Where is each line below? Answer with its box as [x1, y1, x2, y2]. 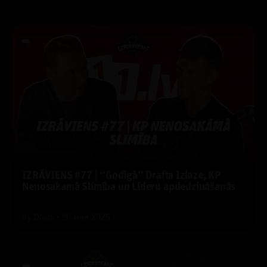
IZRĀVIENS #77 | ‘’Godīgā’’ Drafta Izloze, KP [22, 170, 222, 182]
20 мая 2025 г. [61, 212, 117, 222]
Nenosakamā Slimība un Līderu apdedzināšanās [22, 181, 236, 193]
